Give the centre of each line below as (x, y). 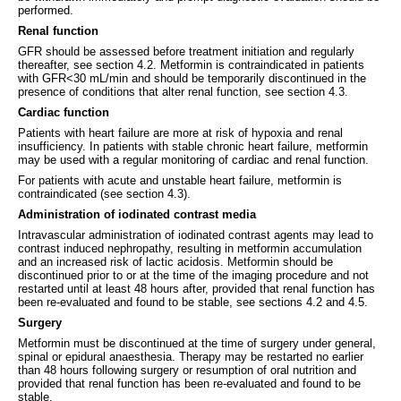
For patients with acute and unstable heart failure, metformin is (180, 180)
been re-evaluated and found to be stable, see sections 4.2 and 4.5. (193, 302)
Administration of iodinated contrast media (137, 214)
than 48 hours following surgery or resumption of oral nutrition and (187, 370)
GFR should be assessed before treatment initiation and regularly (186, 51)
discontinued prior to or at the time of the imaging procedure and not (193, 275)
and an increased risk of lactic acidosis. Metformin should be (175, 261)
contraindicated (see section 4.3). (104, 193)
